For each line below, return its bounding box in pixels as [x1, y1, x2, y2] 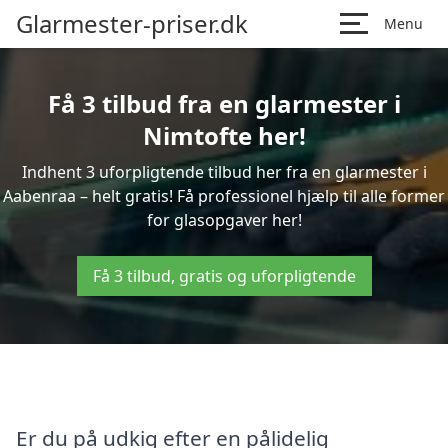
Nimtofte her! [142, 119, 306, 152]
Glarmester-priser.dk [16, 7, 248, 40]
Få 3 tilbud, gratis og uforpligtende [92, 265, 356, 287]
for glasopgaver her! [146, 209, 302, 231]
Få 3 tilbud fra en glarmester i [47, 87, 401, 120]
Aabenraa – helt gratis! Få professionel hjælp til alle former [3, 185, 445, 207]
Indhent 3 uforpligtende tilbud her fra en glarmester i [21, 161, 427, 183]
